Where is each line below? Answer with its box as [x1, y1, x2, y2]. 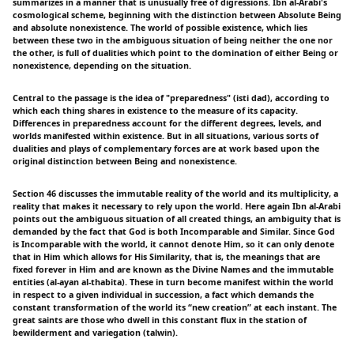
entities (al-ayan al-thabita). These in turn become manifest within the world [13, 276, 333, 288]
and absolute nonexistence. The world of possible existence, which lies [13, 21, 307, 33]
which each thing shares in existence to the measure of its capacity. [13, 104, 298, 116]
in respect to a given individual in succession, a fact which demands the [13, 288, 314, 300]
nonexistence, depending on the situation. [13, 59, 191, 71]
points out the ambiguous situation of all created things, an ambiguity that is [13, 213, 341, 224]
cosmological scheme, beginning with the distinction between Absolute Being [13, 9, 341, 21]
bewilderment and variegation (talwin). [13, 326, 178, 338]
